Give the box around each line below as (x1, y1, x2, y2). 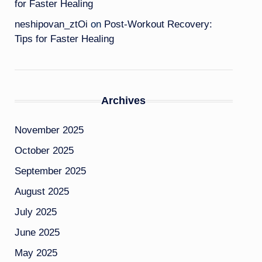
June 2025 (14, 227, 60, 238)
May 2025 (14, 247, 57, 258)
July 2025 (14, 206, 57, 218)
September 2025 (14, 166, 86, 177)
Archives (101, 95, 146, 106)
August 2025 (14, 186, 69, 197)
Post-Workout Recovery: (104, 19, 212, 30)
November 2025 (14, 125, 84, 136)
